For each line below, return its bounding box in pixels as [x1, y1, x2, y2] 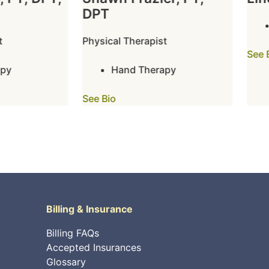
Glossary [46, 256, 86, 268]
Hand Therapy [101, 64, 166, 76]
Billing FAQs [46, 227, 100, 239]
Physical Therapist [72, 35, 157, 47]
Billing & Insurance [46, 203, 133, 215]
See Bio [72, 92, 106, 104]
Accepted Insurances [46, 241, 142, 253]
